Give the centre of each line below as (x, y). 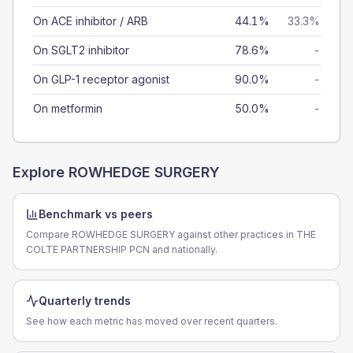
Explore (41, 172)
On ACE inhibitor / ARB (91, 21)
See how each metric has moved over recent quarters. (152, 321)
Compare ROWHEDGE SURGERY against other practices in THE (171, 234)
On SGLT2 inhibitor (81, 50)
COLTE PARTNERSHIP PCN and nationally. (122, 249)
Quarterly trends (85, 301)
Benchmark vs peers (96, 214)
